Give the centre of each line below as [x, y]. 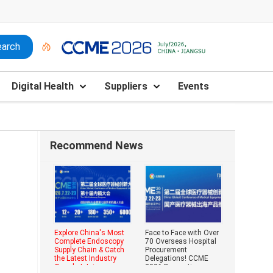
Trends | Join [76, 267]
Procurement [166, 250]
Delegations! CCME [177, 258]
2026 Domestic [170, 267]
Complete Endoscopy [89, 241]
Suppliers [126, 86]
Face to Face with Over [182, 233]
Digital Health [43, 86]
